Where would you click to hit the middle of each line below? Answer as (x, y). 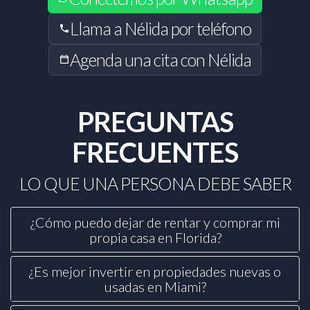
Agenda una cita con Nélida (161, 59)
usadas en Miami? (155, 286)
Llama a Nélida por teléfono (161, 28)
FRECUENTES (155, 152)
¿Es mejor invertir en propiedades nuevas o (155, 271)
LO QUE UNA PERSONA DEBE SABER (155, 183)
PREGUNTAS (155, 121)
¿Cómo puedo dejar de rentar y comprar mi (155, 222)
